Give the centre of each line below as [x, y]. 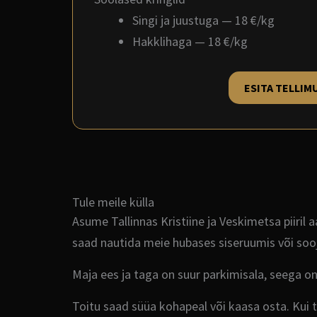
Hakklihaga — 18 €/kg [190, 41]
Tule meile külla [113, 202]
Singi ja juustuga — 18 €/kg [203, 20]
